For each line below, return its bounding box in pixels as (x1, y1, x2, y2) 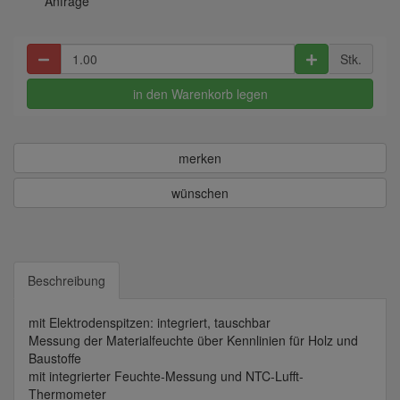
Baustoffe (29, 349, 81, 368)
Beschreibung (28, 271, 105, 290)
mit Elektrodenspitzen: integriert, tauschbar (29, 313, 271, 332)
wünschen (171, 184, 229, 203)
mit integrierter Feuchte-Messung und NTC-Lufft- (29, 367, 304, 386)
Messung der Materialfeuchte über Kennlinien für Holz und (29, 331, 358, 350)
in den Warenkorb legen (132, 85, 268, 104)
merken (179, 149, 221, 168)
